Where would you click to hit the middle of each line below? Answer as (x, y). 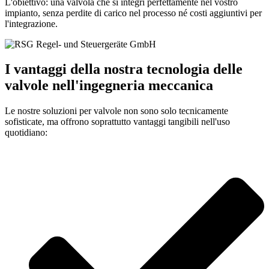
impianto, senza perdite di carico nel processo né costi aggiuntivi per (133, 13)
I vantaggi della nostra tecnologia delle (124, 69)
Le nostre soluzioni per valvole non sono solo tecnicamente (116, 111)
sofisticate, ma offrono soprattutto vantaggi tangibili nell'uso (117, 122)
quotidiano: (26, 133)
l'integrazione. (31, 23)
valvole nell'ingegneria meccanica (109, 86)
